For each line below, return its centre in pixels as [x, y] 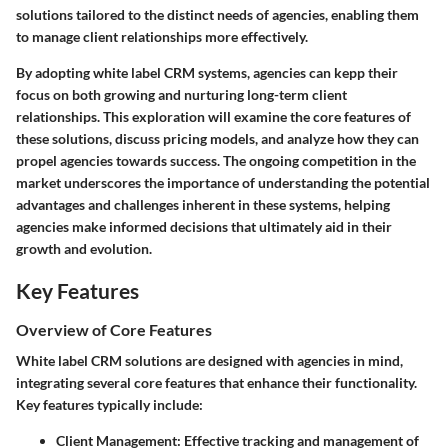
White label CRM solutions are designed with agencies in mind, [209, 361]
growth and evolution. [84, 248]
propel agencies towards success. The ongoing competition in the [216, 160]
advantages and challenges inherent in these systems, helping [203, 204]
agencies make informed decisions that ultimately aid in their [204, 226]
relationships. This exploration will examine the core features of [213, 116]
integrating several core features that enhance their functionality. [216, 383]
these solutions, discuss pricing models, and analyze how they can [217, 138]
